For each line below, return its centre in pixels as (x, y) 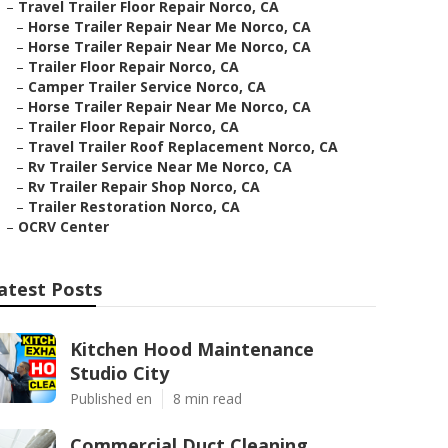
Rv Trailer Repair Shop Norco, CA (144, 186)
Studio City (119, 373)
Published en (111, 398)
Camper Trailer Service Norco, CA (147, 86)
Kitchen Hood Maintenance (192, 349)
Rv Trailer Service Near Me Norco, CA (160, 166)
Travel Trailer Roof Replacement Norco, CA (183, 146)
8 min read (207, 398)
